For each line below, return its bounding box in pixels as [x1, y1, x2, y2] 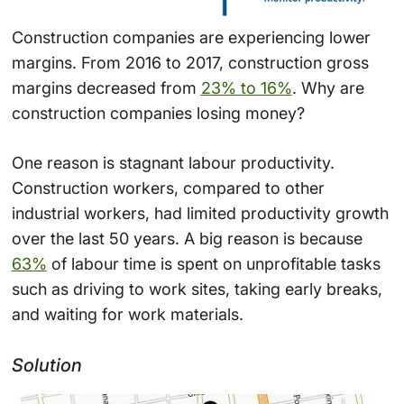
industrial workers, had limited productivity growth [11, 203, 389, 223]
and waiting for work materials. [11, 304, 243, 324]
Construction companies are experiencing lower [11, 27, 371, 47]
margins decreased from [11, 78, 201, 97]
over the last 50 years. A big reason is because [11, 228, 363, 248]
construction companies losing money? [11, 103, 305, 123]
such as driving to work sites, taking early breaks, [11, 279, 382, 298]
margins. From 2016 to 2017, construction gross [11, 52, 369, 72]
